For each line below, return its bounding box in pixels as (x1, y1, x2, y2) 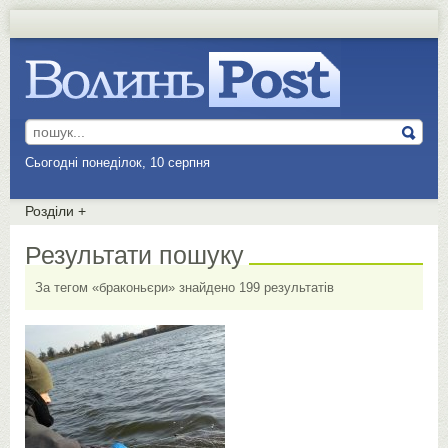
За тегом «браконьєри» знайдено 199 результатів (35, 280, 334, 295)
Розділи (25, 203, 78, 219)
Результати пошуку (25, 241, 244, 269)
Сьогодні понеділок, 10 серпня (25, 155, 214, 170)
